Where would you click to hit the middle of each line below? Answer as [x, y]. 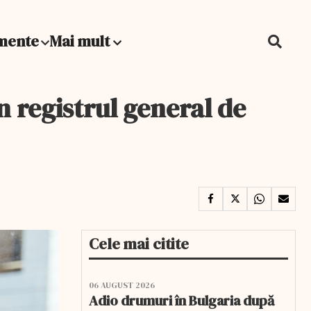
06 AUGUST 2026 [122, 285]
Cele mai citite [139, 244]
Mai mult [81, 41]
